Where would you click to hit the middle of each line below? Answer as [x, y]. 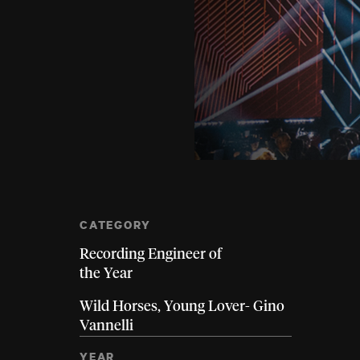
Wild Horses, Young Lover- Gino [182, 307]
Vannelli [106, 326]
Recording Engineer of [151, 255]
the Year [106, 274]
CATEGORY [116, 225]
